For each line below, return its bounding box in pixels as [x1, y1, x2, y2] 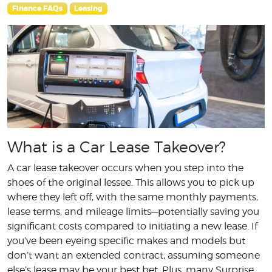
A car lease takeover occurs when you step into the [7, 161, 243, 174]
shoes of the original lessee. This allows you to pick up [7, 176, 254, 188]
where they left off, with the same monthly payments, [7, 191, 258, 203]
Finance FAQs [12, 4, 63, 13]
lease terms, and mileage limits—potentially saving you [7, 205, 259, 217]
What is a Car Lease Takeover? [7, 137, 226, 156]
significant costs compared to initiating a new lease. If [7, 220, 257, 232]
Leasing [74, 4, 103, 13]
